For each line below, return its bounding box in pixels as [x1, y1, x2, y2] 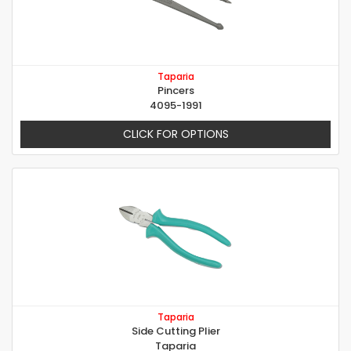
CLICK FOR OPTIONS [122, 126, 229, 143]
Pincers [157, 83, 194, 99]
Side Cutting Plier [131, 324, 220, 339]
